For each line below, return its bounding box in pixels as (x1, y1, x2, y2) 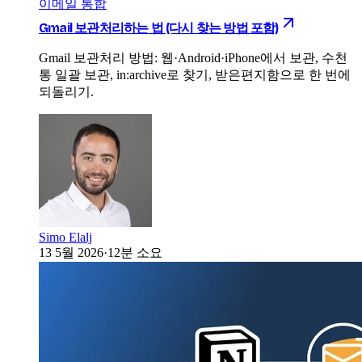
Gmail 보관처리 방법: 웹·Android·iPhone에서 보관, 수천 (39, 50, 347, 65)
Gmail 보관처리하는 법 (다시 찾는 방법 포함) (39, 19, 279, 36)
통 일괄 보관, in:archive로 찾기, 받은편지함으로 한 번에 (39, 67, 351, 82)
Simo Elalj (39, 229, 92, 244)
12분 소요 (107, 245, 162, 259)
